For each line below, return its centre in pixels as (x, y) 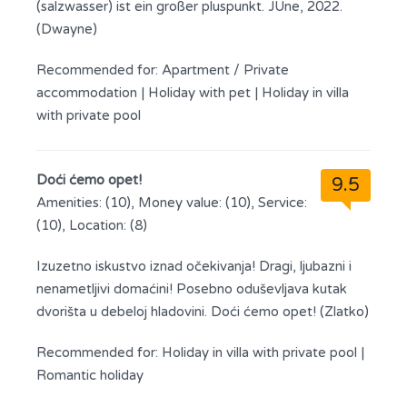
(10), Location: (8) (92, 225)
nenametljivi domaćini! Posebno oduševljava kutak (192, 289)
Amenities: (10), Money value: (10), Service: (172, 203)
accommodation (89, 93)
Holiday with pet (201, 93)
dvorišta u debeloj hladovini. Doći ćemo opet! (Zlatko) (203, 312)
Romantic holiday (90, 375)
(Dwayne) (67, 29)
